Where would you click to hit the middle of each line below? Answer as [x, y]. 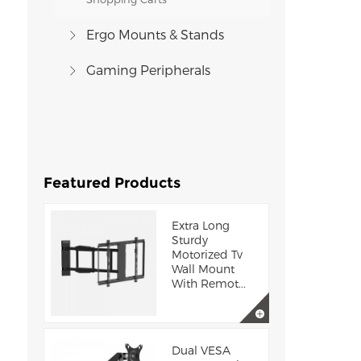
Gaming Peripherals [148, 70]
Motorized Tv [207, 254]
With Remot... [208, 283]
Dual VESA [201, 350]
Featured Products [112, 183]
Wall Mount [203, 269]
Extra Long [200, 225]
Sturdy [189, 240]
